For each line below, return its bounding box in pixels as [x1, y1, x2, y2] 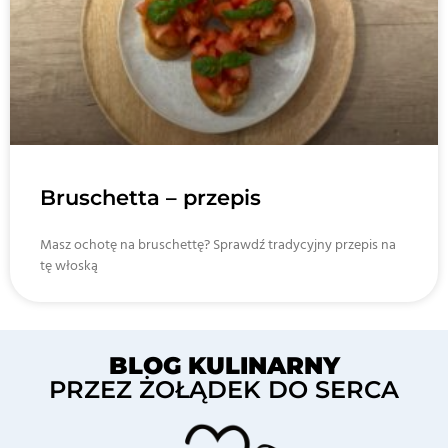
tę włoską [40, 256, 98, 277]
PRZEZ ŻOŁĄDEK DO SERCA [49, 374, 399, 404]
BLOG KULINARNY [108, 350, 340, 380]
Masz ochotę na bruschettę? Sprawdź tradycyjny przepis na [40, 235, 396, 256]
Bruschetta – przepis [40, 185, 261, 211]
